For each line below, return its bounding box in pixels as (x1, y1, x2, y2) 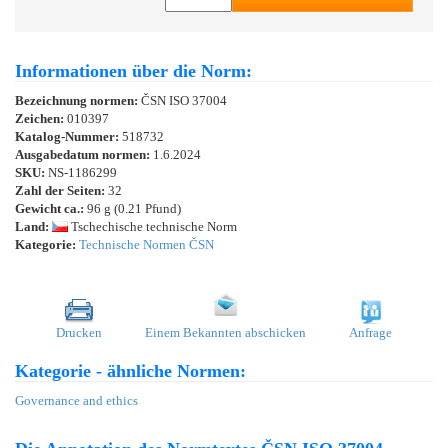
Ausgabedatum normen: (15, 146, 153, 162)
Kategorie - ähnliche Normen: (15, 360, 246, 381)
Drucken (56, 324, 102, 340)
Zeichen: (15, 110, 67, 126)
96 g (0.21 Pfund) (84, 200, 181, 216)
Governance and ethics (15, 392, 138, 408)
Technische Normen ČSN (79, 236, 214, 252)
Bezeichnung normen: (15, 92, 141, 108)
